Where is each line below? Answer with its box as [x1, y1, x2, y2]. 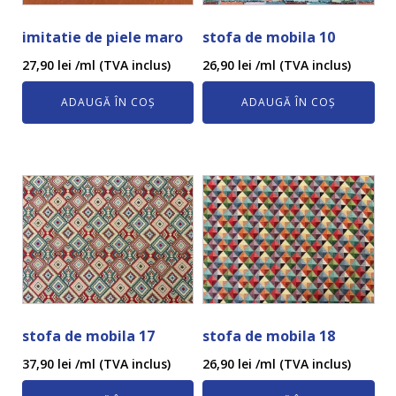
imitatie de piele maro [22, 27, 183, 47]
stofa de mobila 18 [202, 325, 336, 346]
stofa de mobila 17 [22, 325, 155, 346]
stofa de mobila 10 [202, 27, 336, 47]
